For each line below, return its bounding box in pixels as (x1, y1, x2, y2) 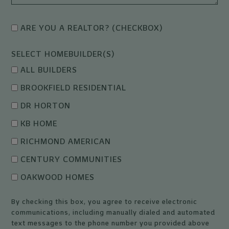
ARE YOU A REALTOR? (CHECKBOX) (20, 23, 164, 33)
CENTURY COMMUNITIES (20, 154, 123, 164)
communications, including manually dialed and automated (11, 208, 216, 216)
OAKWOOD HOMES (20, 172, 95, 182)
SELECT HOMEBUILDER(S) (11, 49, 116, 59)
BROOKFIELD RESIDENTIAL (20, 83, 127, 93)
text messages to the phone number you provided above (11, 219, 210, 227)
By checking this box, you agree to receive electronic (11, 197, 198, 205)
